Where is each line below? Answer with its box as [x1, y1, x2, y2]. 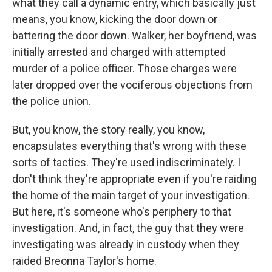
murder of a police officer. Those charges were [12, 62, 237, 75]
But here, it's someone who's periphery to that [12, 205, 231, 218]
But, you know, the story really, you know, [12, 123, 205, 136]
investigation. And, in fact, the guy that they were [12, 222, 244, 234]
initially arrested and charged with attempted [12, 46, 226, 58]
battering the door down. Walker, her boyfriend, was [12, 29, 257, 42]
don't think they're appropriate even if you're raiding [12, 172, 257, 185]
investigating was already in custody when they [12, 238, 239, 251]
